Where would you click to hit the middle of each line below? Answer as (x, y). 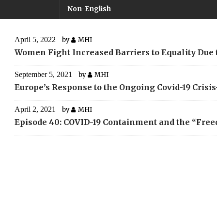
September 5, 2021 (43, 75)
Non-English (89, 9)
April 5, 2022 (35, 40)
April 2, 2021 (35, 109)
